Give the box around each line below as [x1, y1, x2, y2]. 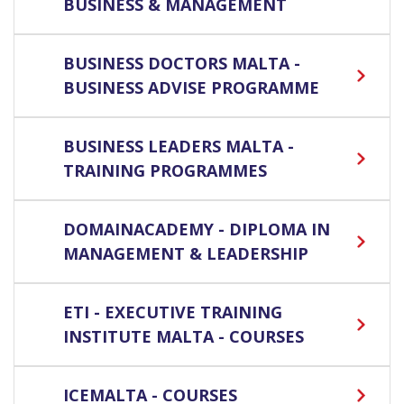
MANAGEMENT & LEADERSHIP [63, 243, 308, 265]
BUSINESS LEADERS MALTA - [63, 135, 294, 158]
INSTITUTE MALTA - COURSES [63, 326, 304, 348]
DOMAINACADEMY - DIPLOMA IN [63, 218, 330, 241]
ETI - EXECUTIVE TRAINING [63, 301, 282, 324]
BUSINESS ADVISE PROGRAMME [63, 77, 319, 99]
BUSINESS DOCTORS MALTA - [63, 52, 300, 75]
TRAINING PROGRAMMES [63, 160, 267, 182]
